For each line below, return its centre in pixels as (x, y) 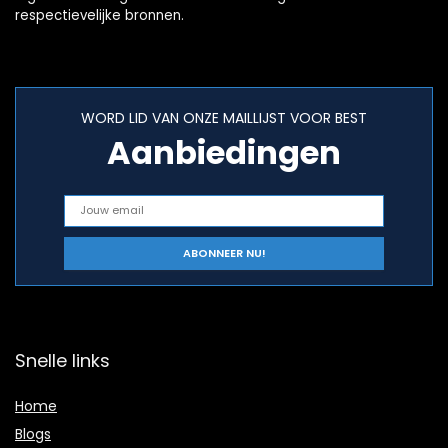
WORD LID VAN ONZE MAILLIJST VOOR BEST (224, 117)
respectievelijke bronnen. (99, 15)
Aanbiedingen (224, 152)
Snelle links (62, 360)
